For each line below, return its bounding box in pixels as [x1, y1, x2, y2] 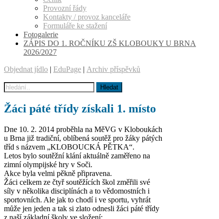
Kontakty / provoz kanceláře [43, 13, 131, 21]
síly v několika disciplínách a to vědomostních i [4, 186, 150, 195]
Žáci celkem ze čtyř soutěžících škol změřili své [4, 177, 150, 186]
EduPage [53, 65, 81, 73]
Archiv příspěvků [87, 65, 140, 73]
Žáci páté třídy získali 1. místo [4, 102, 156, 115]
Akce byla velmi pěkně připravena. [4, 169, 112, 177]
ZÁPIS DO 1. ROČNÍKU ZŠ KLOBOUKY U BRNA [23, 39, 196, 47]
